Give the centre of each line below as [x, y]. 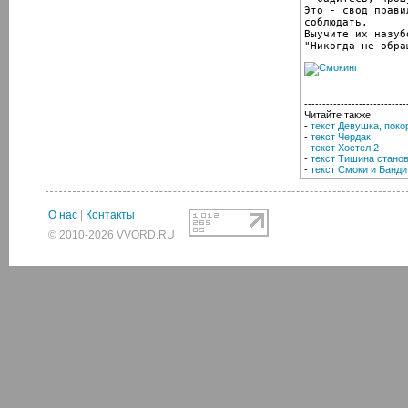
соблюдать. [336, 22]
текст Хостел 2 [345, 147]
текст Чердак [341, 136]
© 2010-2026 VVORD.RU [112, 235]
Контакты [110, 215]
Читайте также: [339, 114]
